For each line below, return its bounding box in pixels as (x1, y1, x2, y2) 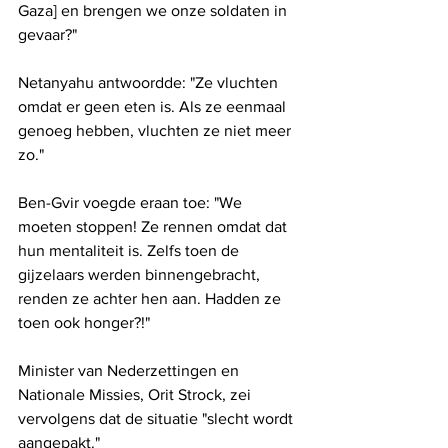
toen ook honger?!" (18, 314, 150, 332)
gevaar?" (18, 26, 77, 44)
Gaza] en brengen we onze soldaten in (18, 2, 291, 20)
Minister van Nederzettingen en (18, 362, 243, 380)
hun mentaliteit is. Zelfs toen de (18, 242, 243, 260)
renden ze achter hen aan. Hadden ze (18, 290, 285, 308)
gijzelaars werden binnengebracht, (18, 266, 264, 284)
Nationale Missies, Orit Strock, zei (18, 386, 255, 404)
